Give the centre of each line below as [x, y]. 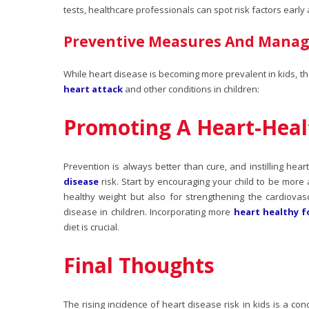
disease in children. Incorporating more [149, 211]
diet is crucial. [91, 227]
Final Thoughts [139, 265]
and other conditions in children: [191, 89]
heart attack [93, 89]
